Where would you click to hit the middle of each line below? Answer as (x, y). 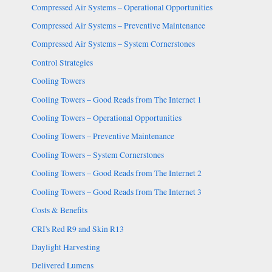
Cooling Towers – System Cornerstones (97, 155)
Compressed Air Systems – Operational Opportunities (122, 7)
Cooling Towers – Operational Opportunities (106, 118)
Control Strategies (62, 62)
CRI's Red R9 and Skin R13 (77, 229)
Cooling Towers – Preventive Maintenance (103, 136)
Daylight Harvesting (66, 247)
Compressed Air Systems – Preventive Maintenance (118, 26)
